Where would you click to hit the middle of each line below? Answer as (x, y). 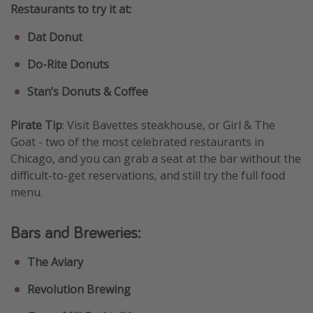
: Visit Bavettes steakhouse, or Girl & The (169, 125)
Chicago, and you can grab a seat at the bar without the (156, 158)
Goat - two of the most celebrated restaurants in (137, 141)
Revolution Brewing (79, 289)
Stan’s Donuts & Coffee (88, 91)
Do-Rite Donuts (68, 64)
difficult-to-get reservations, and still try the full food (148, 175)
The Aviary (55, 262)
